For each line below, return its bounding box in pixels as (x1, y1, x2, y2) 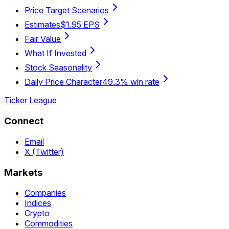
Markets (4, 166, 42, 178)
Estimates (25, 19, 60, 30)
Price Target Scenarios (25, 5, 109, 16)
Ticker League (4, 95, 57, 106)
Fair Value (25, 34, 61, 44)
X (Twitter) (25, 146, 64, 157)
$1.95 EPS (60, 19, 100, 30)
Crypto (25, 208, 50, 219)
